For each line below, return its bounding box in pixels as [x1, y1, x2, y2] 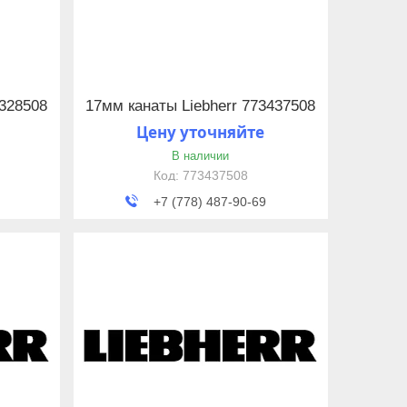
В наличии [172, 148, 230, 163]
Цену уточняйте [136, 121, 265, 143]
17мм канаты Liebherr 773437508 [85, 97, 316, 115]
